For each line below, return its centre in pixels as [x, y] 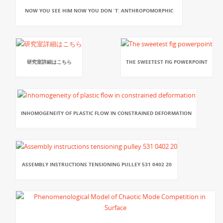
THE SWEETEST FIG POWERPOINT [167, 61]
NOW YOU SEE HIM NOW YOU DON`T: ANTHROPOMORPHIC [99, 10]
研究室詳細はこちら [49, 61]
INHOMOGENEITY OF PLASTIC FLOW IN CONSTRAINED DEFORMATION [106, 113]
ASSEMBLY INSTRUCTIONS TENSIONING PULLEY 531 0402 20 [97, 164]
